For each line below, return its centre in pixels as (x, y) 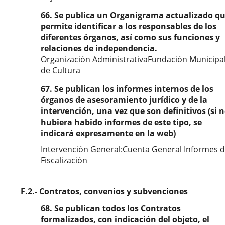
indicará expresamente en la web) (108, 133)
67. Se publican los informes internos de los (127, 89)
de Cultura (61, 70)
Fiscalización (64, 160)
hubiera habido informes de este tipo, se (121, 122)
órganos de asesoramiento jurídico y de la (124, 100)
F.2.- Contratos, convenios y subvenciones (104, 191)
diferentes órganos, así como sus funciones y (130, 37)
